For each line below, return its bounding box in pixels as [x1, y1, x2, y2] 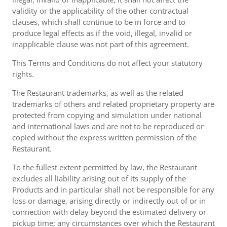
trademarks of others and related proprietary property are [12, 99, 214, 109]
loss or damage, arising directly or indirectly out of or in [12, 196, 206, 206]
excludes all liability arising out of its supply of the [12, 173, 186, 183]
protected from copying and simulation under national [12, 110, 202, 120]
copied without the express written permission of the [12, 132, 197, 142]
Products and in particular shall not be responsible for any [12, 184, 214, 195]
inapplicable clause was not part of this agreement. [12, 39, 189, 49]
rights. [12, 69, 34, 79]
